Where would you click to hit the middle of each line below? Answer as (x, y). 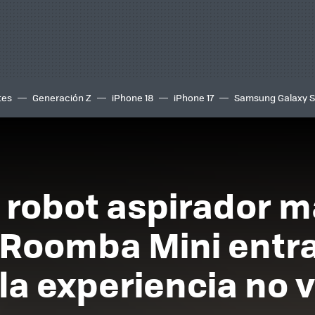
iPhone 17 (194, 97)
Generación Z (62, 97)
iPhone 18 (133, 97)
